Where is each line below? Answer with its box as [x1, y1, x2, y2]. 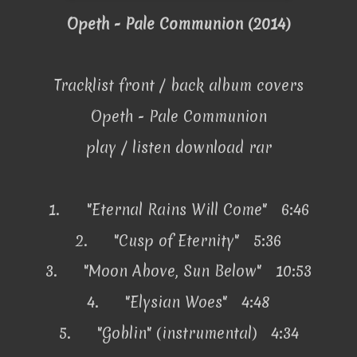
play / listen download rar [85, 137, 272, 159]
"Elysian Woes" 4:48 [125, 292, 270, 313]
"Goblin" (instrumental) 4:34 [96, 323, 299, 344]
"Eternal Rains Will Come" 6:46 [86, 198, 309, 220]
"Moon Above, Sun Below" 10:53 [84, 261, 312, 282]
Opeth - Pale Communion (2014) [67, 13, 290, 34]
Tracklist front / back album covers [53, 75, 304, 96]
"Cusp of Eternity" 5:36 [114, 229, 281, 251]
